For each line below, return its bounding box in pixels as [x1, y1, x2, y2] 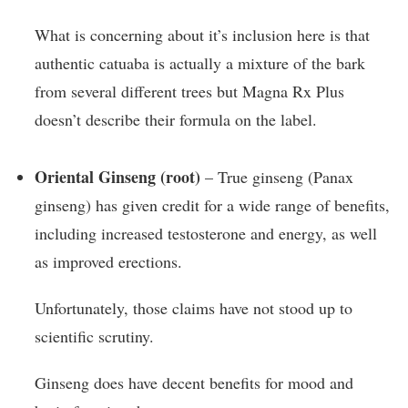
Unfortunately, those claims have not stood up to [35, 296, 352, 319]
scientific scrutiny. [35, 324, 154, 347]
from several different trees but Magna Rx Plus [35, 80, 344, 102]
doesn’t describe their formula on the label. [35, 108, 317, 130]
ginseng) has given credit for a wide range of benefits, [35, 193, 390, 216]
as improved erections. [35, 250, 182, 272]
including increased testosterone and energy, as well [35, 221, 377, 244]
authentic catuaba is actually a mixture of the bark [35, 52, 365, 74]
